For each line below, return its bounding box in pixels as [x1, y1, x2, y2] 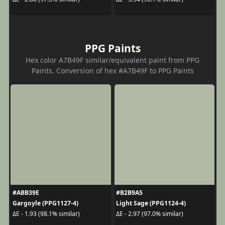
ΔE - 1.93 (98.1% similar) [12, 209, 80, 218]
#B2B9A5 [116, 188, 143, 197]
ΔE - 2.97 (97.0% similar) [116, 209, 183, 218]
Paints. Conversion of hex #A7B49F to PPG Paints [31, 65, 194, 75]
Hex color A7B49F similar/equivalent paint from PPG [26, 55, 199, 65]
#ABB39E [12, 188, 39, 197]
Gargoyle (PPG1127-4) [12, 198, 78, 207]
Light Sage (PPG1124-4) [116, 198, 186, 207]
